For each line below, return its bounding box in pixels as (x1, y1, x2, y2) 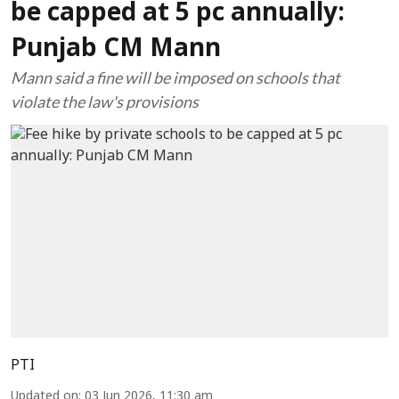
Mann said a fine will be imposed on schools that (11, 68, 340, 87)
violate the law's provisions (11, 92, 199, 111)
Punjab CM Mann (11, 35, 221, 65)
